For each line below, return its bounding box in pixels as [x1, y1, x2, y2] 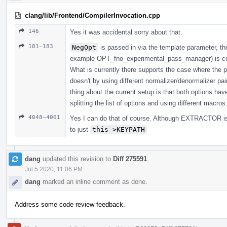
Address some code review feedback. [15, 200, 125, 208]
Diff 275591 [113, 155, 147, 163]
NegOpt [72, 43, 96, 51]
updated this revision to [41, 155, 113, 163]
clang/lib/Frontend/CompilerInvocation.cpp [25, 11, 160, 19]
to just [70, 125, 90, 133]
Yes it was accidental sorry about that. [70, 28, 182, 36]
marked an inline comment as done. [41, 177, 147, 185]
